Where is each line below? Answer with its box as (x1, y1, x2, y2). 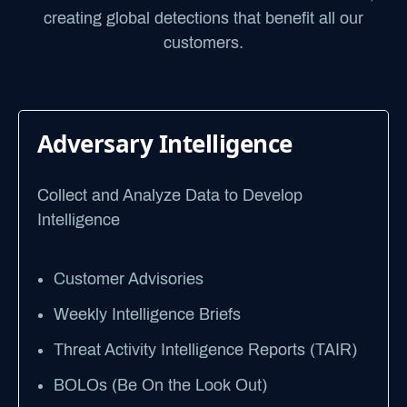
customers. (164, 34, 243, 52)
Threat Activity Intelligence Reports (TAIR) (54, 341, 357, 360)
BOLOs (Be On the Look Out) (54, 376, 267, 395)
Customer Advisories (54, 270, 203, 289)
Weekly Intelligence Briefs (54, 305, 241, 324)
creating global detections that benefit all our (44, 9, 363, 27)
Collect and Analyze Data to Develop (37, 186, 303, 205)
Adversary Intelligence (37, 127, 293, 160)
